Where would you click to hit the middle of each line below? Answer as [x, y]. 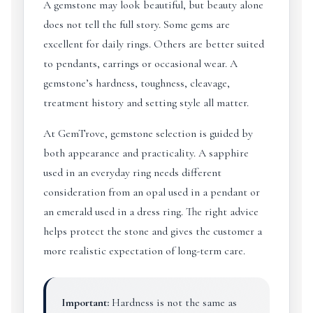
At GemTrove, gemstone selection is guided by [148, 133]
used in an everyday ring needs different [132, 173]
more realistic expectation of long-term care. [144, 251]
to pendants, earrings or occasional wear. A [140, 64]
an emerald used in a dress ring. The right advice [151, 212]
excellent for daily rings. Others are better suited [153, 44]
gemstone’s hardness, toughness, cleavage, [136, 83]
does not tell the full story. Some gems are [136, 24]
